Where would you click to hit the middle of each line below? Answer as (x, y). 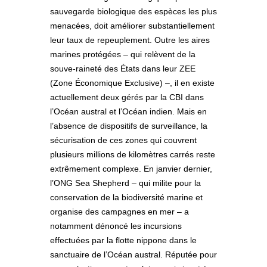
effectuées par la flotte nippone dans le (123, 240)
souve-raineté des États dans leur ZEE (123, 69)
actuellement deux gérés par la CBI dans (127, 97)
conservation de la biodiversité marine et (126, 198)
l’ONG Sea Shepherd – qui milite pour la (125, 183)
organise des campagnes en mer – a (119, 212)
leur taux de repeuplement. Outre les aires (130, 40)
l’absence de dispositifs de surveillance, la (129, 126)
